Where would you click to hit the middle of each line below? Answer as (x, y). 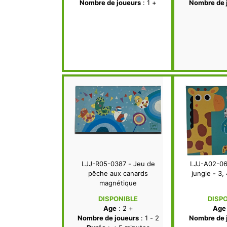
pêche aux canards (118, 174)
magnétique (118, 183)
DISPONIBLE (118, 199)
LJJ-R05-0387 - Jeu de (118, 164)
